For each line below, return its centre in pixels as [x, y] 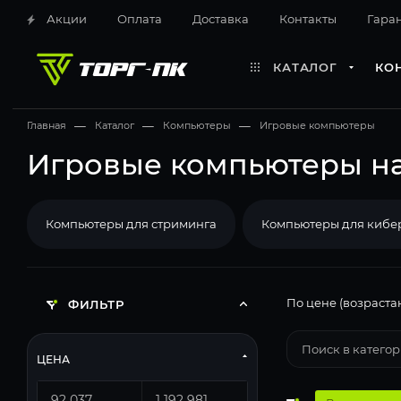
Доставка [221, 19]
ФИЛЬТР [94, 304]
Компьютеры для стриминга [131, 224]
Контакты [308, 19]
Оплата [140, 19]
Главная [47, 125]
